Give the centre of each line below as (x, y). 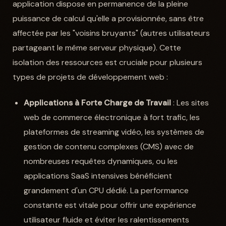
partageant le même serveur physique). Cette (97, 48)
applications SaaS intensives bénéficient (98, 176)
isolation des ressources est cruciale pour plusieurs (107, 63)
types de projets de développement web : (90, 77)
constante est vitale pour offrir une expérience (110, 205)
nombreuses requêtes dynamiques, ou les (101, 161)
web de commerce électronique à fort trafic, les (112, 118)
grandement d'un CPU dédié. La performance (106, 191)
